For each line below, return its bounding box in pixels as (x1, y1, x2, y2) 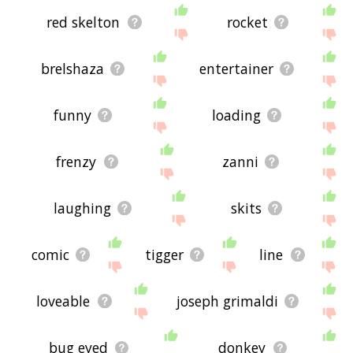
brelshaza (41, 59, 105, 79)
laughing (53, 199, 111, 218)
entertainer (199, 59, 274, 79)
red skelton (46, 13, 121, 32)
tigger (145, 245, 184, 265)
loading (212, 106, 262, 125)
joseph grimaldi (176, 292, 278, 311)
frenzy (56, 152, 97, 172)
